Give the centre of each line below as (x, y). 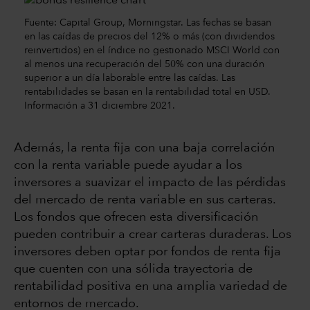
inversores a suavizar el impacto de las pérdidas (150, 182)
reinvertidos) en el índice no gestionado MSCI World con (152, 50)
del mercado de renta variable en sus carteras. (145, 200)
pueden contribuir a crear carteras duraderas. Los (153, 234)
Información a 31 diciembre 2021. (100, 106)
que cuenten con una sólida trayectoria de (133, 269)
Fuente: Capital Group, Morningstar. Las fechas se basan (148, 22)
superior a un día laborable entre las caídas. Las (130, 78)
